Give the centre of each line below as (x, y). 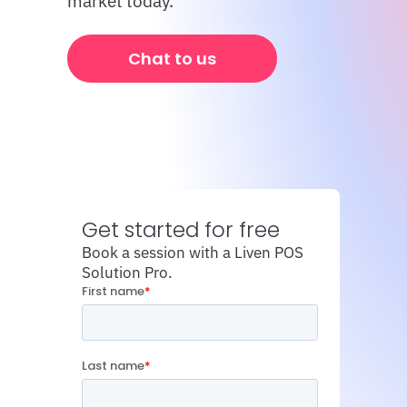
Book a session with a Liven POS (193, 252)
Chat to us (172, 59)
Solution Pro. (127, 272)
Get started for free (181, 229)
